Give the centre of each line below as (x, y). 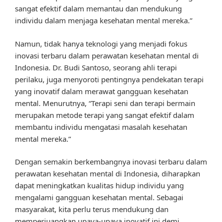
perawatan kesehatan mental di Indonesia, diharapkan (108, 174)
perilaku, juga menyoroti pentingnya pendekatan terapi (109, 79)
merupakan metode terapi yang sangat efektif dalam (105, 115)
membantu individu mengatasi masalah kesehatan (101, 127)
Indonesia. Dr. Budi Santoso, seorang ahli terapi (96, 67)
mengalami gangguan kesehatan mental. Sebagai (99, 197)
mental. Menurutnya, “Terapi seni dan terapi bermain (105, 103)
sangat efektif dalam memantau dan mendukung (98, 9)
